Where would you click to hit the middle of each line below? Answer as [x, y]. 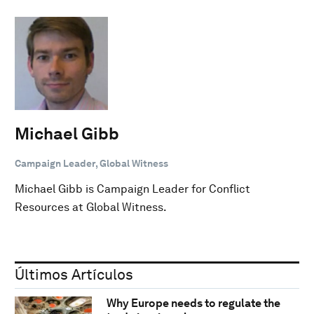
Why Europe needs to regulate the [193, 303]
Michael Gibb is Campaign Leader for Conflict [132, 189]
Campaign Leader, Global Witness [91, 163]
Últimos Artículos [74, 274]
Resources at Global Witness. [91, 207]
